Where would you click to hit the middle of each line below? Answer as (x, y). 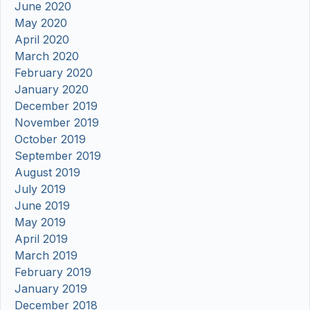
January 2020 (52, 90)
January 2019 (51, 289)
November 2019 (57, 123)
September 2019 (58, 156)
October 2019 (50, 139)
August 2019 (47, 173)
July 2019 (40, 189)
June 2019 (42, 206)
